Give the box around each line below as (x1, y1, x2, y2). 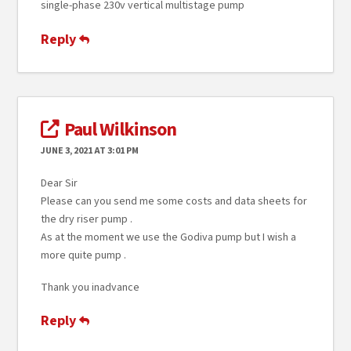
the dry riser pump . (40, 211, 132, 227)
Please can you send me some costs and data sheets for (40, 193, 307, 209)
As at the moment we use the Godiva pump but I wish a (40, 229, 296, 245)
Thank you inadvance (40, 280, 139, 295)
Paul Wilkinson (63, 116, 176, 144)
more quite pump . (40, 247, 126, 263)
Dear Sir (40, 175, 78, 191)
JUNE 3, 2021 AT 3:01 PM (40, 144, 139, 158)
